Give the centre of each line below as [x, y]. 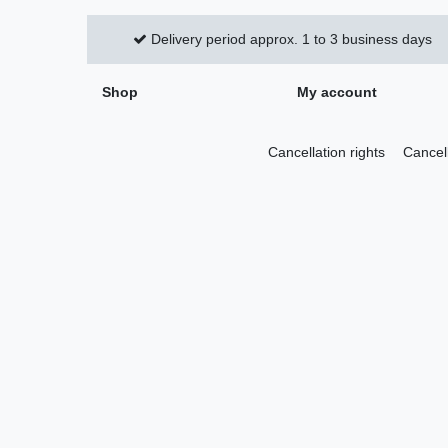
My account [337, 91]
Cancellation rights [326, 151]
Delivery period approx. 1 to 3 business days [289, 38]
